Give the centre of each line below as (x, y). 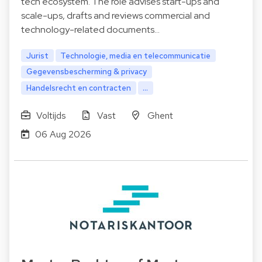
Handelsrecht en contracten (78, 88)
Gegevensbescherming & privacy (86, 72)
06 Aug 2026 (63, 135)
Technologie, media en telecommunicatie (136, 55)
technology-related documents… (90, 29)
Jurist (37, 55)
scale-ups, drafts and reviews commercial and (116, 15)
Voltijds (51, 116)
